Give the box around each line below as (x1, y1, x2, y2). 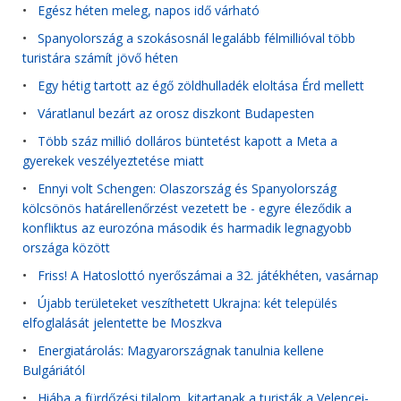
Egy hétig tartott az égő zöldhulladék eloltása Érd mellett (38, 77, 364, 94)
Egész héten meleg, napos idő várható (38, 2, 260, 19)
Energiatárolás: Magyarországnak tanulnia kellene (38, 342, 324, 359)
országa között (22, 239, 110, 257)
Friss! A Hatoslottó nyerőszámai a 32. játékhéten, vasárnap (38, 267, 379, 284)
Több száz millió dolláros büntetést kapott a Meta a (38, 132, 337, 149)
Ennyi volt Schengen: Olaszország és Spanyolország (38, 180, 337, 197)
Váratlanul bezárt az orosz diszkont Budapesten (38, 105, 314, 122)
